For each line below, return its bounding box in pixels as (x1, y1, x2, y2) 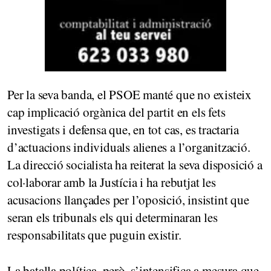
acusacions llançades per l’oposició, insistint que (7, 191, 249, 209)
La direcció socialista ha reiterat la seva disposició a (7, 156, 263, 174)
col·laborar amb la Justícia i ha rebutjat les (7, 174, 216, 191)
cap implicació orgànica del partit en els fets (7, 103, 226, 121)
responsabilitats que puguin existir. (7, 226, 181, 244)
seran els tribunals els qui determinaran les (7, 209, 218, 226)
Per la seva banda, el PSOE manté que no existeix (7, 86, 252, 103)
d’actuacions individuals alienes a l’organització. (7, 139, 250, 156)
